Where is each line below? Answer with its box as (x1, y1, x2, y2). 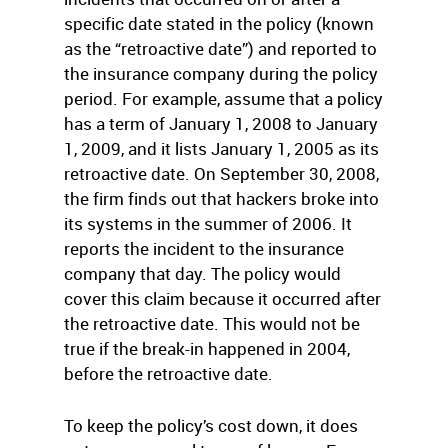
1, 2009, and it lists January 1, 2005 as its (64, 137, 379, 160)
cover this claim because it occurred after (64, 287, 381, 310)
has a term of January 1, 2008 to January (64, 112, 378, 135)
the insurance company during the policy (64, 62, 378, 85)
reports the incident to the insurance (64, 237, 344, 260)
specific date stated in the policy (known (64, 12, 374, 35)
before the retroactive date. (64, 362, 273, 385)
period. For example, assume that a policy (64, 87, 383, 110)
